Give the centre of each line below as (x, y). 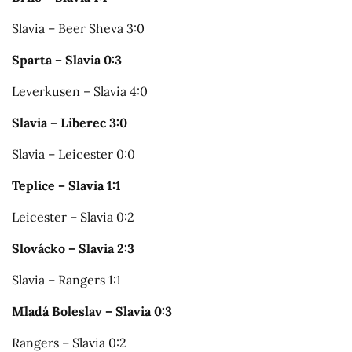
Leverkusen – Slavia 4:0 (80, 91)
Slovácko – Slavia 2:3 (73, 248)
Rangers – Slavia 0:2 (69, 342)
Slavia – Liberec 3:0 (70, 122)
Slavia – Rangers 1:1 (66, 279)
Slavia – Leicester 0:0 (73, 154)
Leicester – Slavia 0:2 (73, 216)
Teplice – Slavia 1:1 (66, 185)
